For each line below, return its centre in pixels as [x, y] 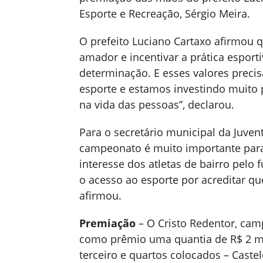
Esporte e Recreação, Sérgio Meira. [164, 14]
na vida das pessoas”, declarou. [156, 104]
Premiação [107, 223]
